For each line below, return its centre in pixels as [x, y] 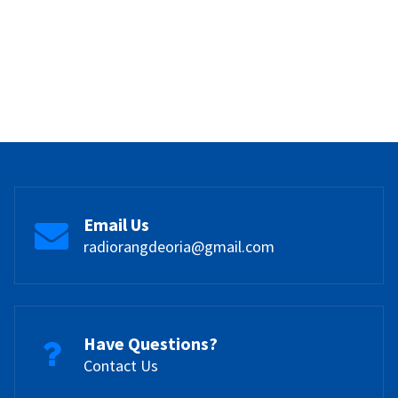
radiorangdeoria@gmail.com [179, 246]
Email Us [116, 224]
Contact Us [121, 365]
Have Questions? [151, 343]
